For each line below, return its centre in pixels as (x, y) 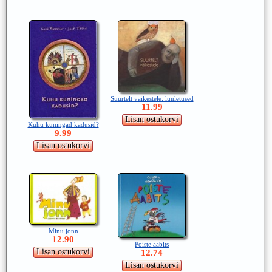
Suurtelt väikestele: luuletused (152, 99)
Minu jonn (63, 231)
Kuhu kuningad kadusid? (63, 125)
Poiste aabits (152, 244)
